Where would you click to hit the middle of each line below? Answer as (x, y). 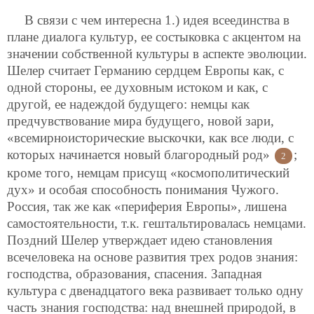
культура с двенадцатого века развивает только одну (155, 291)
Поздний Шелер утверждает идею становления (140, 240)
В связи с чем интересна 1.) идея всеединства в (157, 20)
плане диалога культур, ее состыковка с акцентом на (154, 37)
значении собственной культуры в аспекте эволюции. (157, 54)
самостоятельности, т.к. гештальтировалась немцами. (157, 224)
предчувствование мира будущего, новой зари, (141, 121)
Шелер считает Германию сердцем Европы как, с (145, 71)
